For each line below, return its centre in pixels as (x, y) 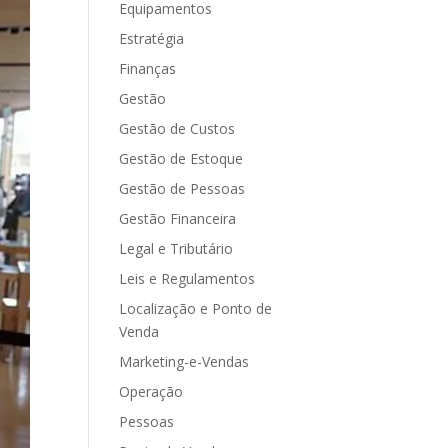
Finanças (148, 68)
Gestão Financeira (178, 218)
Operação (151, 391)
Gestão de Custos (177, 128)
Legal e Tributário (176, 248)
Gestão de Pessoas (182, 188)
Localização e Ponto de (196, 308)
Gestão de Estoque (181, 158)
